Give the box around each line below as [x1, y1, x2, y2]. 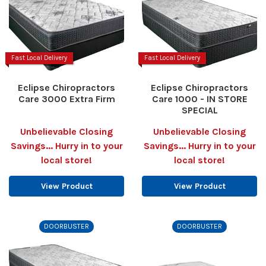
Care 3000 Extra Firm [18, 93, 115, 104]
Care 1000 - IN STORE [151, 93, 248, 104]
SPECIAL [181, 104, 218, 116]
